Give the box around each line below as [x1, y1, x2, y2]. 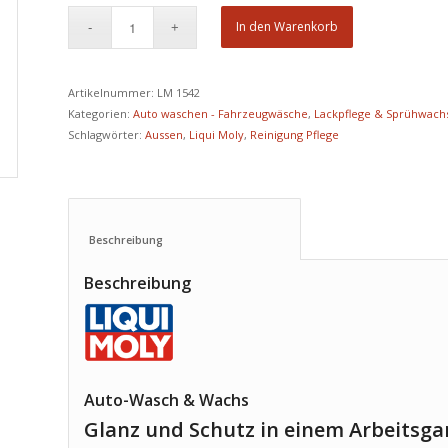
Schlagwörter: [68, 127, 146, 143]
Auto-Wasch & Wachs [84, 388, 250, 411]
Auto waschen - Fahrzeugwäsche [133, 106, 309, 122]
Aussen [145, 127, 184, 143]
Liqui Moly [189, 127, 245, 143]
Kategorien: [68, 106, 134, 122]
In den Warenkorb [236, 18, 339, 36]
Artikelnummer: [68, 85, 158, 101]
